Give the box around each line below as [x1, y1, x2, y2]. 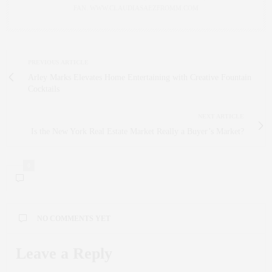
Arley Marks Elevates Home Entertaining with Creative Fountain [28, 73, 251, 82]
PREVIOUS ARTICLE [28, 59, 89, 66]
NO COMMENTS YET [37, 214, 110, 223]
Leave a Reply [16, 245, 112, 262]
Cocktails [28, 84, 59, 93]
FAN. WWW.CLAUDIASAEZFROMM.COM [73, 4, 199, 12]
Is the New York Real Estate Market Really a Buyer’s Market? [31, 127, 244, 136]
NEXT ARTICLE [198, 113, 244, 120]
